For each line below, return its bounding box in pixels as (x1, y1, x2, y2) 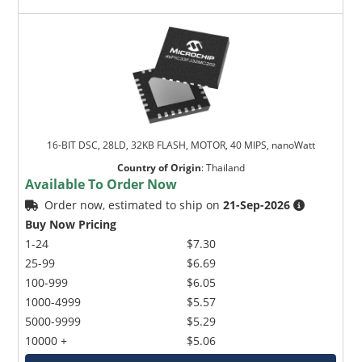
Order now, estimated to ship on (44, 196, 224, 213)
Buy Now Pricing (25, 216, 117, 232)
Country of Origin (116, 160, 201, 175)
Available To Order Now (25, 175, 178, 193)
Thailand (205, 160, 245, 175)
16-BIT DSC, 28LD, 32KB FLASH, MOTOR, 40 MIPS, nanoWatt (46, 137, 315, 152)
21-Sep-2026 (223, 196, 291, 213)
